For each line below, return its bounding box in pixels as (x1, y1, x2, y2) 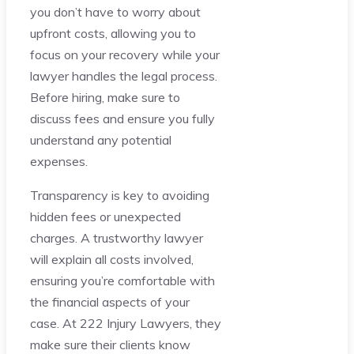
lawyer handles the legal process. (30, 67, 217, 84)
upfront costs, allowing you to (30, 24, 196, 41)
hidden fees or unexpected (30, 208, 181, 224)
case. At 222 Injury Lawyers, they (30, 314, 221, 331)
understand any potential (30, 131, 171, 148)
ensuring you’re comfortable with (30, 272, 215, 288)
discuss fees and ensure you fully (30, 110, 215, 126)
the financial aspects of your (30, 293, 190, 310)
